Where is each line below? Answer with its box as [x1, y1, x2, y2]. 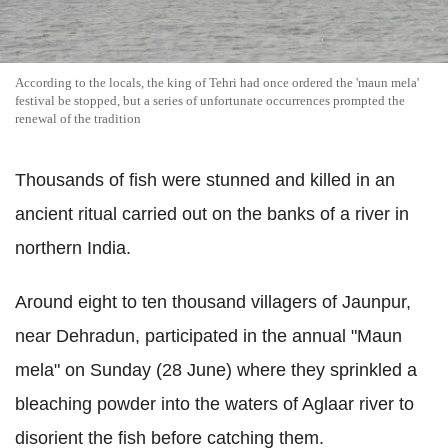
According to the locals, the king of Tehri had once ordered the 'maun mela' [15, 74, 419, 90]
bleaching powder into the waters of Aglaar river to [15, 393, 414, 414]
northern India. [15, 237, 131, 258]
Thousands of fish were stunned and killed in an [15, 169, 395, 190]
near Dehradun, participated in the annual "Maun [15, 325, 402, 346]
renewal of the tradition [15, 110, 141, 126]
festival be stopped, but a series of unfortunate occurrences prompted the [15, 92, 405, 108]
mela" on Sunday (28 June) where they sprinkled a [15, 359, 417, 380]
